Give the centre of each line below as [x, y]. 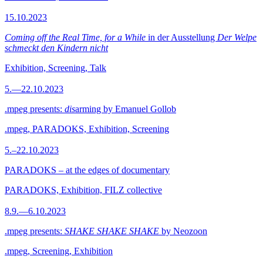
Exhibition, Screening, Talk [55, 68]
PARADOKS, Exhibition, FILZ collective [83, 190]
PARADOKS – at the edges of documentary [87, 170]
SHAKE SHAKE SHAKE [112, 231]
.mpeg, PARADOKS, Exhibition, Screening [87, 129]
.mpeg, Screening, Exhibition [59, 251]
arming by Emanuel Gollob [126, 109]
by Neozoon [183, 231]
